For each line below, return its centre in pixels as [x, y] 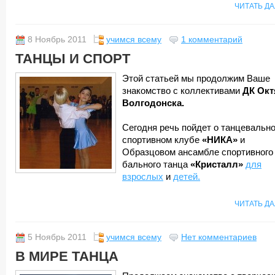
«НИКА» [220, 140]
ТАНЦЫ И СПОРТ [73, 59]
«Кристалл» [217, 165]
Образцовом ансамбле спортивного [198, 152]
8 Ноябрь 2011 [57, 40]
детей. [187, 177]
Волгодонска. [153, 103]
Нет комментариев [219, 237]
